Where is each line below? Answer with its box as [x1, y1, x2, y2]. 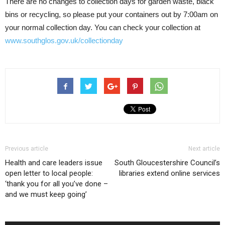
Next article [188, 145, 220, 153]
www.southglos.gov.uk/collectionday [5, 36, 123, 45]
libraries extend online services [119, 169, 220, 178]
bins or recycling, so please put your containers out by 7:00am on [5, 10, 218, 19]
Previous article [5, 145, 48, 153]
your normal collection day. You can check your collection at [5, 23, 200, 32]
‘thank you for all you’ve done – [5, 179, 108, 189]
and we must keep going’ [5, 190, 87, 199]
